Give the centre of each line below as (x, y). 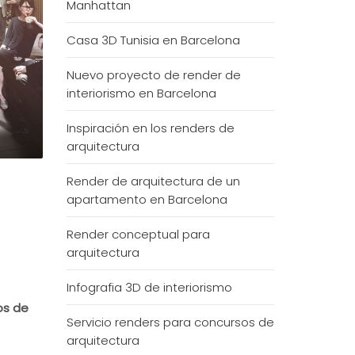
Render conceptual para (138, 234)
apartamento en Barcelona (147, 199)
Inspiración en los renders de (150, 128)
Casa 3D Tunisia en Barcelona (153, 40)
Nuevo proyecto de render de (153, 75)
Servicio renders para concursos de (170, 322)
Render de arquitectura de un (153, 181)
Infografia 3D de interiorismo (149, 287)
